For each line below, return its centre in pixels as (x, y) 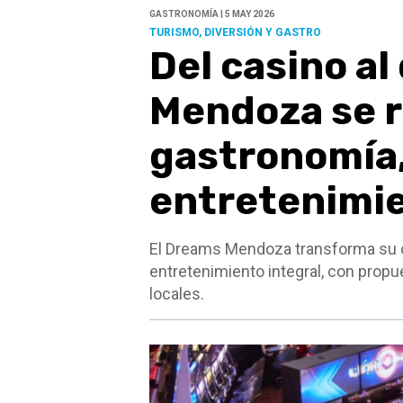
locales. (176, 294)
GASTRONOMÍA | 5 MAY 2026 (211, 14)
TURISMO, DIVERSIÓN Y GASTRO (235, 33)
